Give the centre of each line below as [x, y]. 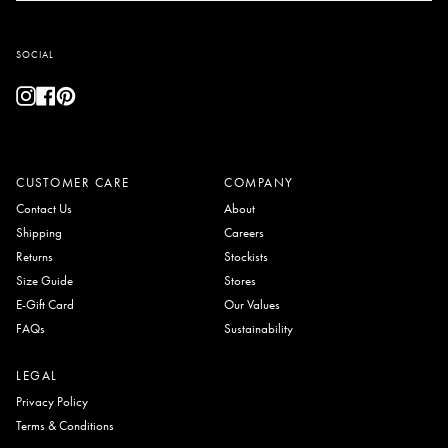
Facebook [80, 92]
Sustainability [258, 328]
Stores [240, 280]
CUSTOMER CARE [73, 182]
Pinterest [96, 92]
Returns [34, 256]
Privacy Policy [52, 401]
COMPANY [259, 182]
